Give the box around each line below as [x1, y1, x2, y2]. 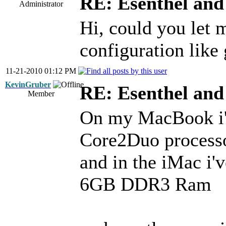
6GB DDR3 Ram [80, 174, 211, 195]
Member [27, 89, 54, 98]
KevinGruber [5, 80, 51, 89]
